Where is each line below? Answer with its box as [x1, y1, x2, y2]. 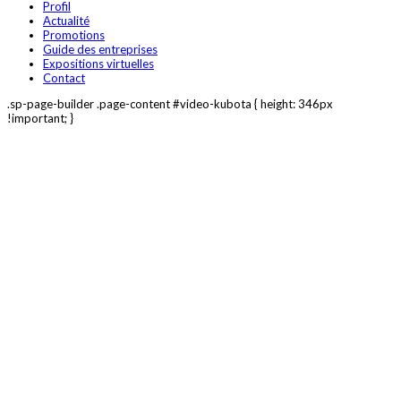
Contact [43, 70, 85, 85]
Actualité [43, 13, 90, 28]
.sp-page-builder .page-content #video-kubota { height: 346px [7, 96, 333, 111]
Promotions [43, 27, 105, 42]
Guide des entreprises [43, 41, 158, 56]
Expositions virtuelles [43, 55, 154, 71]
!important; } [7, 110, 73, 125]
